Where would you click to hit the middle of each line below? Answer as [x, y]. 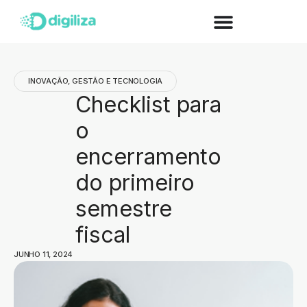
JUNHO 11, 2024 [44, 255]
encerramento [148, 157]
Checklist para [148, 105]
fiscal [103, 235]
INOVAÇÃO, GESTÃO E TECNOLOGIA [96, 81]
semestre [124, 209]
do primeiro [135, 183]
